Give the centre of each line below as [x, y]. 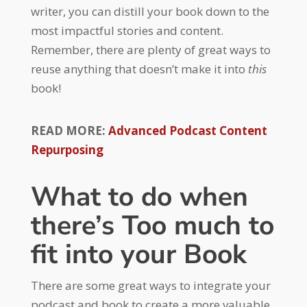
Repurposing [67, 150]
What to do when [139, 197]
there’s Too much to [152, 226]
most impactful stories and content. [127, 31]
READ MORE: [69, 131]
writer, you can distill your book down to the [150, 12]
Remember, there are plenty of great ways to [150, 50]
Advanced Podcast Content [187, 131]
